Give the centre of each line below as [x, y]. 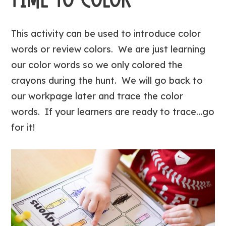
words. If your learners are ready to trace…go [113, 112]
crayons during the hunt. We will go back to [107, 81]
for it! [23, 128]
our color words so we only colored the [97, 65]
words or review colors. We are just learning [108, 49]
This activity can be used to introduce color [106, 34]
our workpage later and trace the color [97, 96]
